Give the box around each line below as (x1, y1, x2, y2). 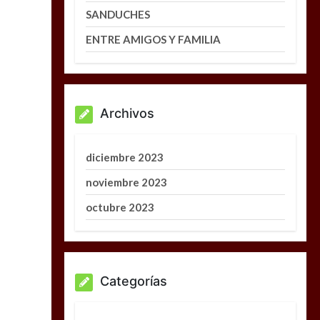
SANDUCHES (86, 7, 151, 21)
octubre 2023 (86, 200, 155, 214)
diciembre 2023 (86, 150, 164, 164)
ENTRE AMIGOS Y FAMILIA (86, 32, 221, 46)
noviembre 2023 (86, 175, 168, 189)
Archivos (100, 105, 155, 121)
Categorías (100, 273, 168, 289)
